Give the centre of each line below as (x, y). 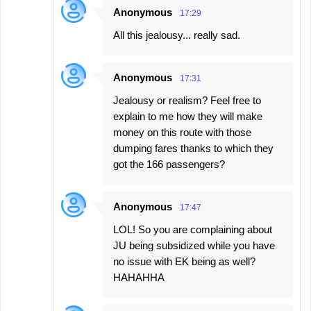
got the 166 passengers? (169, 164)
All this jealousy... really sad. (177, 35)
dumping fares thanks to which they (193, 148)
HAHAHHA (139, 277)
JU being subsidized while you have (194, 245)
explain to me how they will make (188, 116)
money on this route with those (182, 132)
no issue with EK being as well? (184, 261)
